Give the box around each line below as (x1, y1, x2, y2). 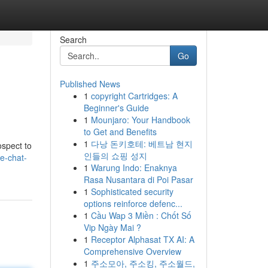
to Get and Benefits (83, 126, 157, 138)
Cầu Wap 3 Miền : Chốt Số (90, 209, 191, 221)
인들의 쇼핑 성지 (83, 150, 147, 162)
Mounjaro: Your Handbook (90, 114, 190, 126)
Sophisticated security (90, 185, 173, 197)
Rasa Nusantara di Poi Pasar (83, 173, 193, 185)
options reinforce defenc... (83, 197, 182, 209)
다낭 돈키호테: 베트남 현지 (90, 138, 193, 150)
